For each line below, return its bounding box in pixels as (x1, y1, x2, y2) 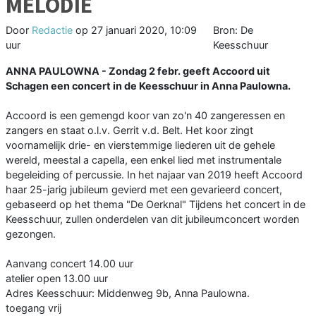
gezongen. (6, 228, 56, 241)
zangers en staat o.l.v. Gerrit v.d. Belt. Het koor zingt (6, 124, 253, 137)
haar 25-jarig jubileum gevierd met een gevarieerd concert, (6, 183, 282, 196)
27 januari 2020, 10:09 (91, 24, 197, 37)
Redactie (32, 24, 73, 37)
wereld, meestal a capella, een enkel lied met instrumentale (6, 154, 281, 166)
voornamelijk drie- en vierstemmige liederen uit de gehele (6, 139, 275, 152)
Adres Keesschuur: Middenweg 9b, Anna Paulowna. (6, 287, 250, 300)
